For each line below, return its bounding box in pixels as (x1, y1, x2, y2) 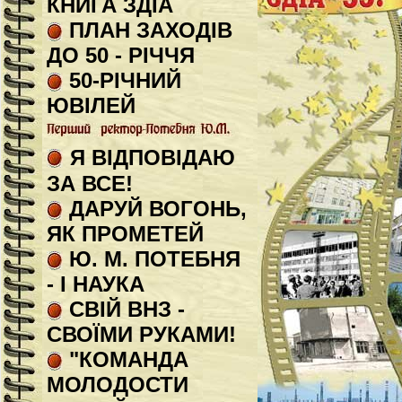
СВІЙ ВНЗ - (63, 297, 185, 321)
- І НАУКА (47, 272, 144, 296)
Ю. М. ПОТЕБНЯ (63, 247, 240, 271)
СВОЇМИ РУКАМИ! (47, 322, 236, 346)
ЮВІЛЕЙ (47, 93, 135, 118)
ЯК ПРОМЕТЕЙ (47, 222, 204, 246)
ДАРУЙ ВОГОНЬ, (63, 197, 247, 221)
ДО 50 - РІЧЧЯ (47, 43, 195, 67)
